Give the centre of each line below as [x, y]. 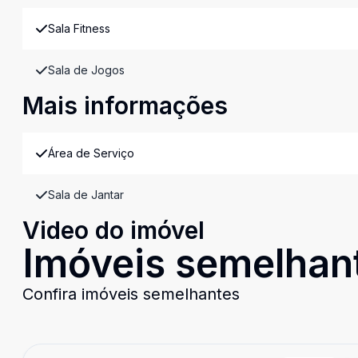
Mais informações [125, 105]
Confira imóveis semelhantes [131, 294]
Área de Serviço [91, 153]
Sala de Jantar [86, 195]
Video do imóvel [113, 230]
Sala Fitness [79, 28]
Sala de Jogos [86, 70]
